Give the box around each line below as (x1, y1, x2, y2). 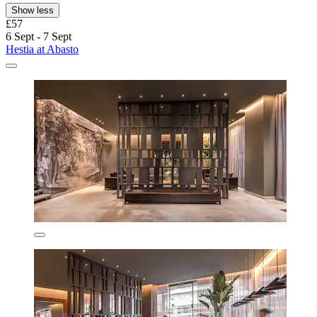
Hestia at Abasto (6, 42, 79, 55)
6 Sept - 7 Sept (6, 30, 71, 42)
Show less (11, 4, 54, 16)
